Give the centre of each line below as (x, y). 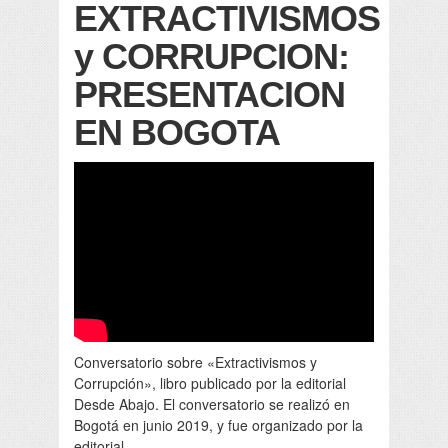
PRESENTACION (209, 95)
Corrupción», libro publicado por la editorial (210, 383)
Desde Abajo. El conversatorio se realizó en (212, 404)
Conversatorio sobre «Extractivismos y (195, 362)
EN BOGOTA (177, 133)
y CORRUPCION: (211, 57)
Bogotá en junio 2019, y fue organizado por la (218, 425)
